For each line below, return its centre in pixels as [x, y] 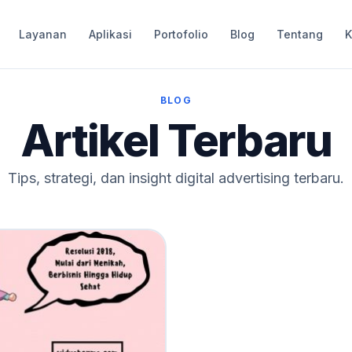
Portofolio [181, 34]
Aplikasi [110, 34]
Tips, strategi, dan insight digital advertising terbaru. [176, 178]
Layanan [42, 34]
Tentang [299, 34]
